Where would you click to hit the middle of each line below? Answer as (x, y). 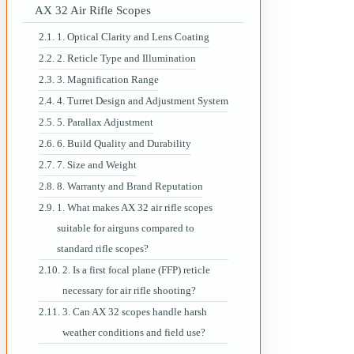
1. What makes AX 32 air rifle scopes (134, 207)
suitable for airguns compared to (125, 228)
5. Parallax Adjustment (105, 122)
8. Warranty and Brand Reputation (130, 186)
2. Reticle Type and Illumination (126, 58)
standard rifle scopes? (102, 248)
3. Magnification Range (107, 79)
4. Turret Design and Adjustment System (142, 100)
